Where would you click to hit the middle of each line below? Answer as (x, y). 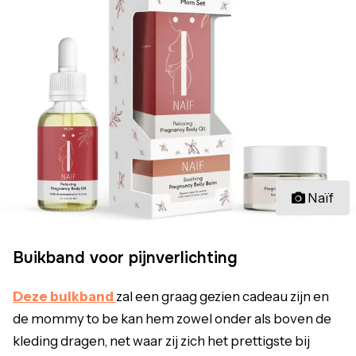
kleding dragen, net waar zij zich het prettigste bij (161, 341)
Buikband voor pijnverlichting (125, 258)
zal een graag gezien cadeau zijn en (222, 297)
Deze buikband (64, 297)
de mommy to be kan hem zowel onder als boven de (172, 319)
